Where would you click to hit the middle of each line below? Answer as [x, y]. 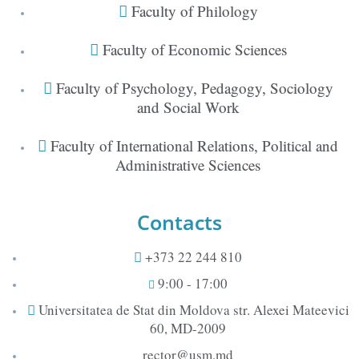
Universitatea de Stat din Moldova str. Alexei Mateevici [194, 309]
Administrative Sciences [188, 164]
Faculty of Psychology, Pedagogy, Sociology [194, 87]
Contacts [179, 222]
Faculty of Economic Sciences [194, 49]
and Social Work [188, 107]
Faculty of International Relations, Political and [194, 145]
